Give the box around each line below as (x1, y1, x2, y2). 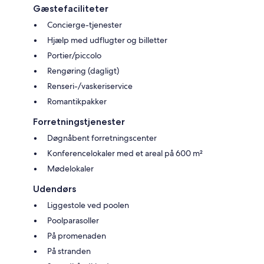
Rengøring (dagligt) (47, 65, 119, 76)
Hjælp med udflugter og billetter (47, 34, 167, 45)
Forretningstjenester (33, 115, 125, 127)
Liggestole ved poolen (47, 199, 129, 210)
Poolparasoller (47, 214, 99, 226)
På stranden (47, 245, 91, 256)
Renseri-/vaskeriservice (47, 80, 133, 91)
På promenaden (47, 230, 106, 241)
